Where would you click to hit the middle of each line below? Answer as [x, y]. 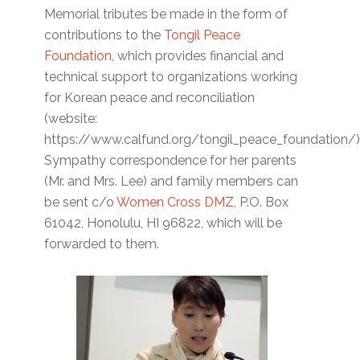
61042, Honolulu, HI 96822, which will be [164, 223]
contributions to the [104, 35]
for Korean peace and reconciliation [150, 97]
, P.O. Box [262, 202]
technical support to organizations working [171, 76]
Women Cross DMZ [176, 202]
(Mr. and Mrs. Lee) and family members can [172, 181]
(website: [73, 118]
